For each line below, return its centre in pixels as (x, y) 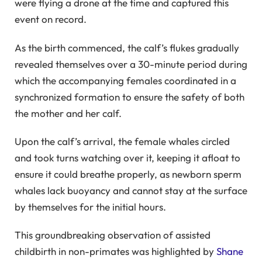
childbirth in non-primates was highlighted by (116, 251)
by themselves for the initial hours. (90, 207)
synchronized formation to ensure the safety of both (130, 96)
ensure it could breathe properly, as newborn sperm (128, 174)
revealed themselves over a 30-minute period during (131, 64)
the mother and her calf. (68, 113)
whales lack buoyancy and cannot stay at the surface (131, 191)
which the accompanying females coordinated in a (125, 80)
